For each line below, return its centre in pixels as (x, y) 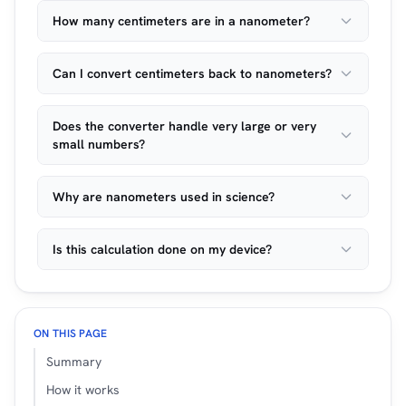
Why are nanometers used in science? (164, 197)
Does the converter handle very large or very (184, 126)
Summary (74, 362)
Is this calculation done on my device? (162, 249)
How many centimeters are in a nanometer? (181, 21)
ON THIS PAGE (71, 333)
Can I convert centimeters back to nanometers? (192, 73)
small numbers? (99, 144)
